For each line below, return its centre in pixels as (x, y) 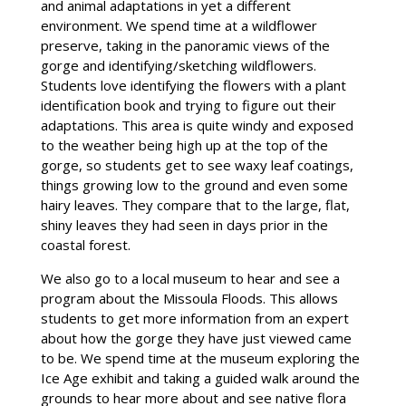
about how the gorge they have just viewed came (196, 338)
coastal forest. (85, 244)
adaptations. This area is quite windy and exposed (197, 125)
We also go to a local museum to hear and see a (190, 278)
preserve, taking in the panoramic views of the (185, 45)
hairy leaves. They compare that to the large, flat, (195, 204)
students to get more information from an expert (194, 318)
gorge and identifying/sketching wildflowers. (178, 65)
